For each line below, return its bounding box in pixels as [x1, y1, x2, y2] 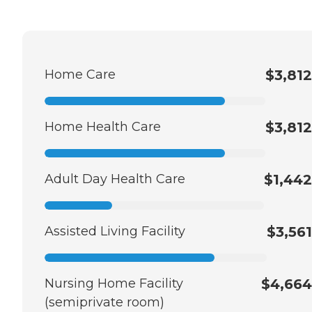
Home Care [45, 66, 116, 82]
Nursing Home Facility [45, 275, 183, 291]
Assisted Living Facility [45, 223, 185, 239]
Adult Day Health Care [45, 171, 185, 187]
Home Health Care [45, 118, 161, 134]
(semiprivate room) [45, 294, 164, 310]
